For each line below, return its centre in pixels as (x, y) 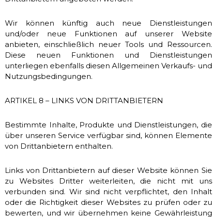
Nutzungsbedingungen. (49, 76)
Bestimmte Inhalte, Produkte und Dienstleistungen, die (108, 125)
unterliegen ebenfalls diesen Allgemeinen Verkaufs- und (108, 66)
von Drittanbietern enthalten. (59, 146)
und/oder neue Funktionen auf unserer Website (108, 34)
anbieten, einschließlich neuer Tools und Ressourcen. (108, 44)
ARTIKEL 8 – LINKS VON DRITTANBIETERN (84, 101)
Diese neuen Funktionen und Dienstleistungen (108, 55)
